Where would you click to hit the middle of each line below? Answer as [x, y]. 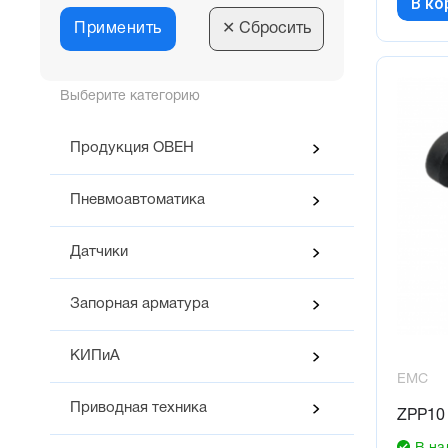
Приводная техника [138, 408]
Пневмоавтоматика [137, 200]
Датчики [99, 252]
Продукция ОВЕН [132, 148]
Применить [118, 29]
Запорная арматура [139, 304]
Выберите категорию [130, 97]
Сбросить [273, 29]
